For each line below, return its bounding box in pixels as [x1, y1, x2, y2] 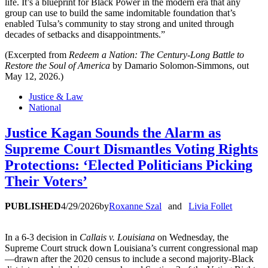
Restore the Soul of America [5, 60, 110, 71]
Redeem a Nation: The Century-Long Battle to [69, 49, 244, 60]
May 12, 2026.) [5, 71, 63, 81]
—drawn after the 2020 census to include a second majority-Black [5, 254, 254, 264]
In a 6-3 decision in [5, 232, 80, 243]
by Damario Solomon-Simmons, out [110, 60, 249, 71]
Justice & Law [29, 91, 83, 102]
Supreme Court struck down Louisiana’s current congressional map [5, 243, 258, 254]
